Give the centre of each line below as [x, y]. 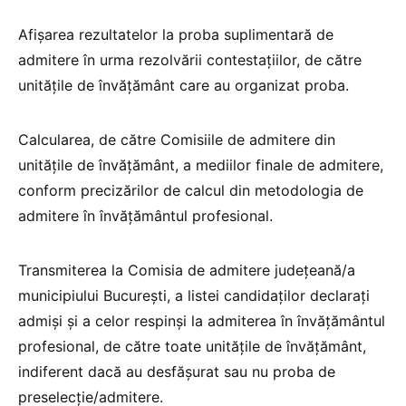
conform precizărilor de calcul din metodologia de [191, 191]
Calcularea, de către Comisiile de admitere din [177, 140]
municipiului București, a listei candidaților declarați [194, 296]
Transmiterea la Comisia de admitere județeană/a [187, 271]
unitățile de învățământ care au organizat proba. [184, 86]
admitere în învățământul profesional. [145, 216]
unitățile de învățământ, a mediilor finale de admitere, [201, 165]
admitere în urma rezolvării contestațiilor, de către [190, 60]
